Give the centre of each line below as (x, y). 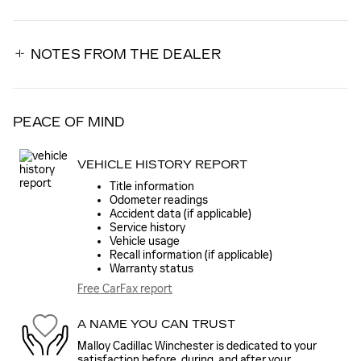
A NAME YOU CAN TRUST (156, 324)
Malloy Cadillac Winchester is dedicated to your (197, 346)
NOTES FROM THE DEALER (126, 55)
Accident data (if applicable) (180, 214)
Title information (152, 187)
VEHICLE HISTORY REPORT (162, 164)
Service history (147, 228)
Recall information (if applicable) (191, 255)
